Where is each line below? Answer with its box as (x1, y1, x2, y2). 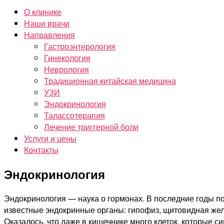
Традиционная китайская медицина (44, 75, 176, 87)
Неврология (44, 63, 89, 75)
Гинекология (44, 52, 90, 64)
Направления (24, 29, 75, 41)
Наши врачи (24, 17, 69, 29)
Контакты (24, 144, 58, 156)
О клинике (24, 6, 61, 18)
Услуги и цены (24, 132, 76, 144)
